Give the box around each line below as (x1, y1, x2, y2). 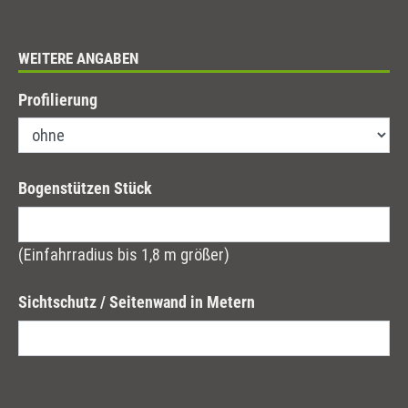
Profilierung (18, 89, 97, 109)
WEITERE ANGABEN (18, 49, 138, 67)
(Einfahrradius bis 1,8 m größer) (18, 244, 229, 264)
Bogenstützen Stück (18, 178, 152, 199)
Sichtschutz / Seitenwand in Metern (18, 292, 255, 312)
